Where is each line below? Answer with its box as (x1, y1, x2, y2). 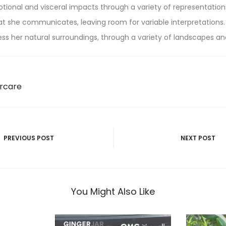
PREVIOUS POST (3, 134, 54, 142)
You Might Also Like (71, 185, 155, 198)
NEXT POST (181, 134, 215, 142)
